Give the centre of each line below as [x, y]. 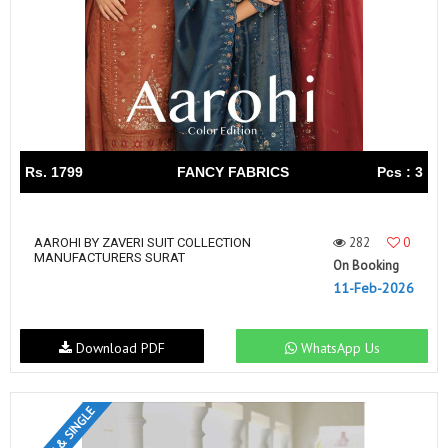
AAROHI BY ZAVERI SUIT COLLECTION [142, 242]
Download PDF [118, 347]
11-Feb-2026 [373, 288]
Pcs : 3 [400, 172]
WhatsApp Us [338, 347]
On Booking [366, 265]
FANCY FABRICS [233, 172]
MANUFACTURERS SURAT [109, 257]
